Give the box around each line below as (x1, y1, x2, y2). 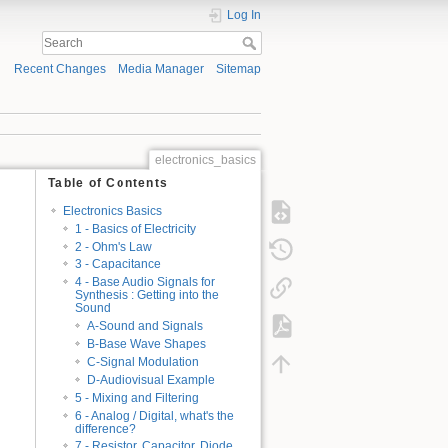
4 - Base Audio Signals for (75, 275, 216, 290)
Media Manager (117, 62, 204, 77)
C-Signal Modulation (87, 354, 200, 369)
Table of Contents (48, 176, 169, 191)
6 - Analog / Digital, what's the (75, 408, 235, 423)
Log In (227, 8, 261, 22)
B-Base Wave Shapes (87, 337, 207, 352)
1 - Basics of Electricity (75, 221, 197, 236)
